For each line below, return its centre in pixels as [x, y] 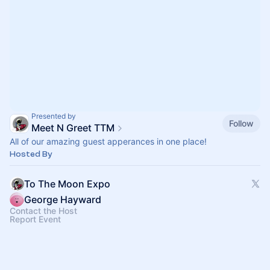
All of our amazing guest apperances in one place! [108, 141]
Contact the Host [43, 211]
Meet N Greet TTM [73, 128]
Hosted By [31, 154]
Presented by [54, 116]
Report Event [35, 219]
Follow [241, 123]
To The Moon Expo [67, 184]
